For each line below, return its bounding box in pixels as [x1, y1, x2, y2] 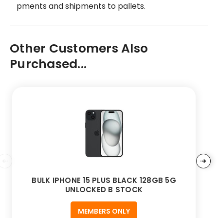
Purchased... [10, 55, 87, 73]
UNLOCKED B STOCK [65, 184, 143, 195]
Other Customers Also [10, 39, 148, 57]
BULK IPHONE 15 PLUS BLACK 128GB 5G [32, 175, 176, 185]
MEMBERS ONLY [78, 206, 130, 216]
